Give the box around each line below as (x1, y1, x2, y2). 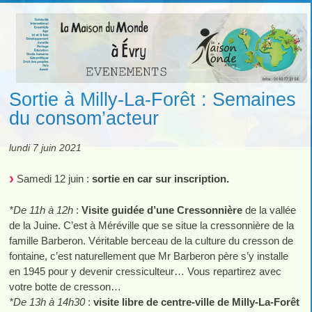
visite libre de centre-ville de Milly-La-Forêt (93, 295, 299, 308)
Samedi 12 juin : (13, 172, 92, 185)
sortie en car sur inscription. (91, 172, 229, 185)
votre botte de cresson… (8, 280, 121, 292)
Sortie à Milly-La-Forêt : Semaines (8, 88, 296, 110)
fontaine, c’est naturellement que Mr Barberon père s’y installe (8, 249, 288, 262)
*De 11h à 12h (8, 203, 73, 216)
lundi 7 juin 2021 (8, 143, 81, 154)
